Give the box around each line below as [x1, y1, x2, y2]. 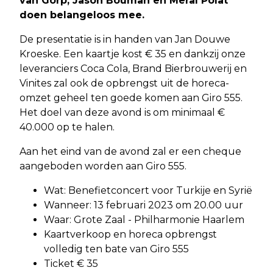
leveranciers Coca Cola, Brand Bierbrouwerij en [19, 62, 247, 74]
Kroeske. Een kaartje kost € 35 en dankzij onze [19, 48, 246, 60]
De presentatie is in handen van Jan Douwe [19, 33, 230, 45]
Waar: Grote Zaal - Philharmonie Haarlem [44, 213, 244, 225]
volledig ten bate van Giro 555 [44, 243, 189, 255]
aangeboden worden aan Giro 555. [19, 160, 186, 172]
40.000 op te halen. [19, 121, 115, 133]
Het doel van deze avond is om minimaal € [19, 106, 225, 118]
